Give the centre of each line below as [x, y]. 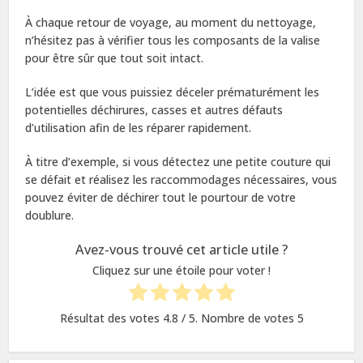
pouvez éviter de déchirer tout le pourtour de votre [161, 197]
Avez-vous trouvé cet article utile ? [181, 249]
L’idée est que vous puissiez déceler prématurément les [173, 92]
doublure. [50, 215]
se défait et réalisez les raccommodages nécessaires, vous [181, 179]
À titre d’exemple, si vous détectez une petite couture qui [178, 161]
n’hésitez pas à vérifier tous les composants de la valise [173, 40]
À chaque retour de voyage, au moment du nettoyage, [171, 22]
